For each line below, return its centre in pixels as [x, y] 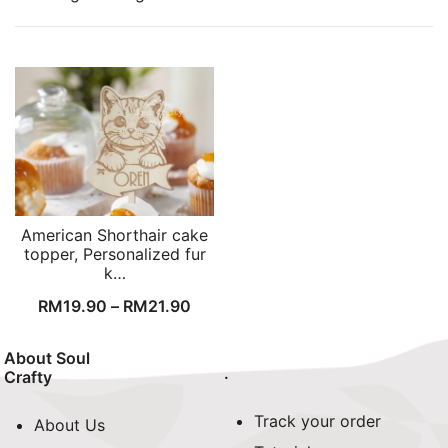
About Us [70, 424]
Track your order [317, 420]
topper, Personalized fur [114, 254]
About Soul [47, 357]
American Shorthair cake [114, 235]
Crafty [28, 376]
